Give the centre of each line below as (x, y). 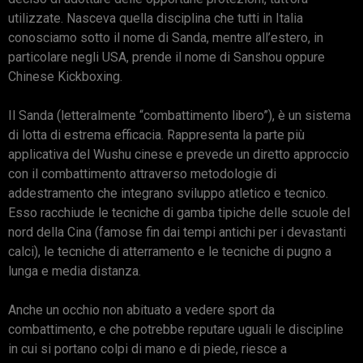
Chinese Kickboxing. (65, 77)
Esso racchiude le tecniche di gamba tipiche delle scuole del (179, 213)
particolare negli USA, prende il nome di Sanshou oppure (167, 58)
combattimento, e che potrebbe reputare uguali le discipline (176, 330)
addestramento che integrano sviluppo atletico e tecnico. (168, 194)
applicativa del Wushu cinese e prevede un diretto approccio (179, 155)
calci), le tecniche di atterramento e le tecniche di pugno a (170, 252)
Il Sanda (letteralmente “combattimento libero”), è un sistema (179, 116)
